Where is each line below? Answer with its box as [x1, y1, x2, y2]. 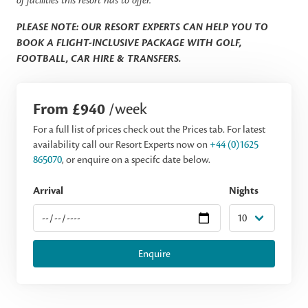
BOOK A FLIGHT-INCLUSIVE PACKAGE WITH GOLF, [16, 36, 241, 49]
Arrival [33, 184, 63, 197]
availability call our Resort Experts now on [33, 138, 210, 151]
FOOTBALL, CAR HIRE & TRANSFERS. [16, 52, 181, 65]
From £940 [33, 100, 109, 119]
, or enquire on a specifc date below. [62, 153, 210, 166]
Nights [229, 184, 258, 197]
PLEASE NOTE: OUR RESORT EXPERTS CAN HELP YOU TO [16, 21, 268, 34]
